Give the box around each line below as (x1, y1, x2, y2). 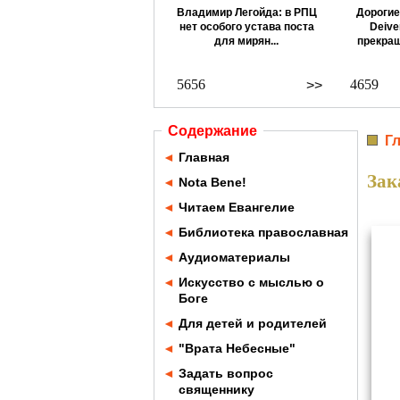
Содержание (168, 123, 257, 138)
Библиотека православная (179, 225, 348, 239)
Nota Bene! (179, 175, 246, 189)
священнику (179, 382, 254, 396)
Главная (179, 150, 229, 164)
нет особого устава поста (179, 21, 314, 33)
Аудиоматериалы (179, 250, 290, 264)
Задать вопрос (179, 366, 273, 380)
